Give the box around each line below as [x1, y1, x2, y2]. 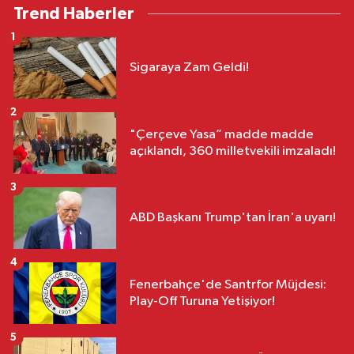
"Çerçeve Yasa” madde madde [130, 127, 314, 141]
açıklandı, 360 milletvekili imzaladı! [130, 144, 336, 158]
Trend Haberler [13, 5, 134, 22]
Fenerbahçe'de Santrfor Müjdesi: [130, 277, 326, 292]
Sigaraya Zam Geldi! [130, 61, 249, 75]
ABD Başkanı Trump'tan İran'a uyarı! [130, 211, 336, 225]
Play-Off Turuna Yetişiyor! [130, 294, 275, 308]
